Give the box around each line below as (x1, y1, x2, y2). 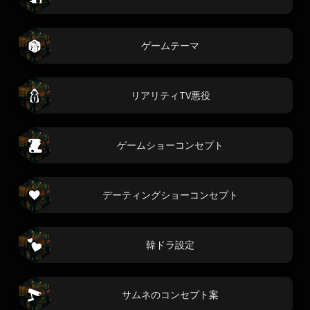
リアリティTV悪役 (130, 89, 210, 102)
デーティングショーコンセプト (102, 188, 238, 201)
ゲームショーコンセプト (117, 138, 224, 152)
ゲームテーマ (141, 39, 199, 52)
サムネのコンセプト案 (122, 288, 219, 301)
